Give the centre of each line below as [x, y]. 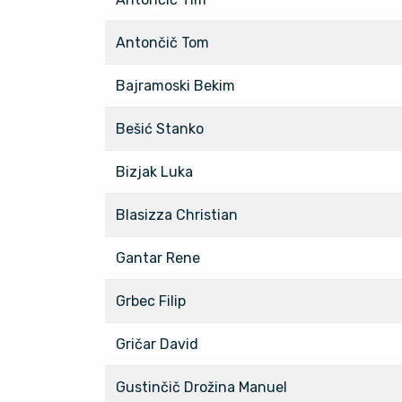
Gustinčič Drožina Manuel [201, 387]
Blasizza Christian [177, 214]
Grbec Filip [151, 301]
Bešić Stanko [160, 128]
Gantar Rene [158, 258]
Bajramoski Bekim [175, 85]
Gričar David [157, 344]
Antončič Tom [162, 42]
